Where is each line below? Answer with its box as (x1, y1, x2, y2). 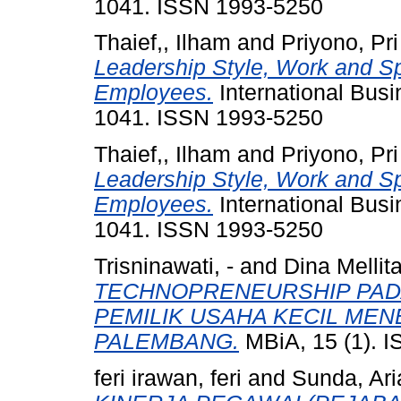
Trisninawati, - (94, 253, 234, 278)
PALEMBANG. (94, 328, 239, 354)
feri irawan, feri (94, 365, 242, 390)
